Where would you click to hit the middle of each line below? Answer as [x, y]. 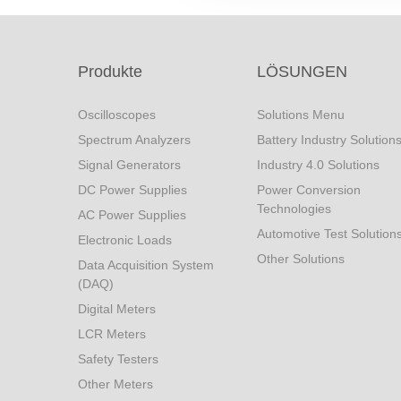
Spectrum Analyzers [134, 140]
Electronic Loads [125, 240]
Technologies [294, 209]
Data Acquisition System [146, 265]
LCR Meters [112, 334]
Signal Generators [129, 165]
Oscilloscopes [117, 115]
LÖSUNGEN [302, 72]
